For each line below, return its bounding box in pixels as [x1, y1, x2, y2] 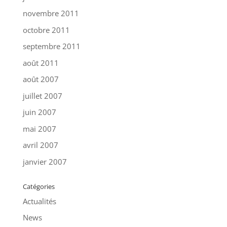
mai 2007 [22, 123, 56, 134]
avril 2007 [22, 140, 58, 150]
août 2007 [22, 74, 59, 85]
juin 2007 [22, 107, 56, 118]
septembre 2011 [22, 41, 81, 52]
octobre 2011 [22, 24, 70, 35]
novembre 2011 [22, 8, 79, 19]
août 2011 [22, 57, 59, 68]
